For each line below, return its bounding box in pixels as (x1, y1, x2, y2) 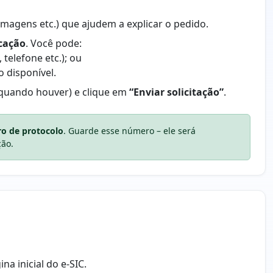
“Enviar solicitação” (129, 85, 224, 99)
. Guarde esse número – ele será (63, 125, 196, 137)
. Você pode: (26, 37, 82, 51)
